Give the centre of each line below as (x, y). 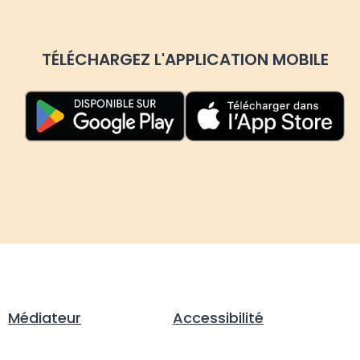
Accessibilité (218, 318)
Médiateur (45, 318)
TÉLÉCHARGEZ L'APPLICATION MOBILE (185, 60)
